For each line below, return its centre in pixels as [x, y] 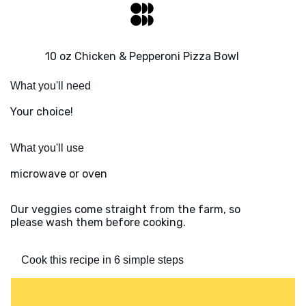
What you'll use [47, 148]
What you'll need [51, 86]
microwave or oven [59, 174]
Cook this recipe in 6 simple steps [102, 260]
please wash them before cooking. [98, 223]
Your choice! [42, 112]
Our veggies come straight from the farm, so [125, 210]
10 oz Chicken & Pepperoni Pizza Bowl [142, 57]
